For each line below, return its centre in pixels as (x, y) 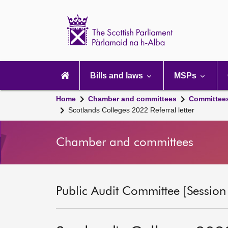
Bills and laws (118, 76)
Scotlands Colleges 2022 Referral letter (131, 110)
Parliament (207, 25)
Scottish (202, 17)
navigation (69, 73)
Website (203, 33)
